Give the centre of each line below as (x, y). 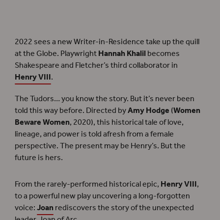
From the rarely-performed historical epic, (88, 184)
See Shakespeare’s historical (53, 12)
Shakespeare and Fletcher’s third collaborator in (96, 65)
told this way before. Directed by (71, 110)
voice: (26, 208)
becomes (163, 54)
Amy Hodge (149, 110)
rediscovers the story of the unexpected (124, 208)
